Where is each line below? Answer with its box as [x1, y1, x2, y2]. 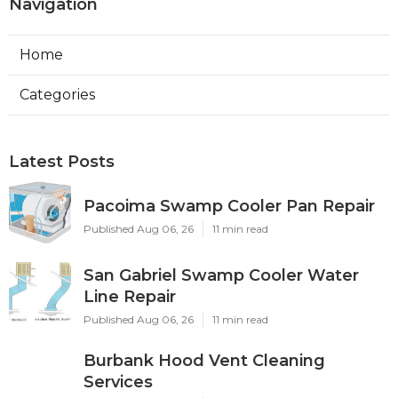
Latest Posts [9, 152, 115, 172]
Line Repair [84, 287, 176, 307]
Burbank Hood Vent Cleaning [84, 351, 325, 371]
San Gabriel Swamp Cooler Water [84, 266, 359, 286]
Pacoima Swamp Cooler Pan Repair [84, 196, 375, 217]
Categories [20, 86, 95, 104]
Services [84, 372, 153, 393]
